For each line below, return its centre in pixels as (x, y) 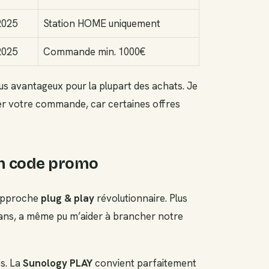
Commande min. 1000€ (94, 51)
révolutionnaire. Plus (141, 198)
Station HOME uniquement (102, 23)
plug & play (68, 198)
